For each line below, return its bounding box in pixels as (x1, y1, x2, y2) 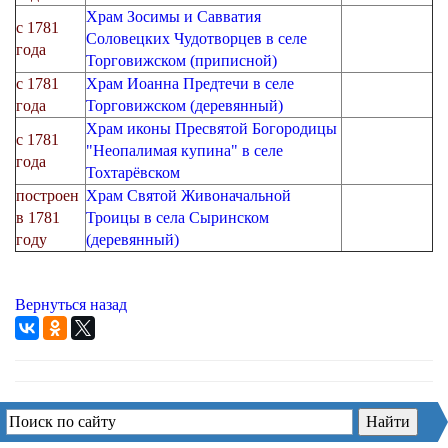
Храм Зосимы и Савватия (86, 8, 261, 25)
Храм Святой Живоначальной (86, 187, 291, 204)
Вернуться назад (15, 296, 127, 313)
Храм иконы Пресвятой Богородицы (86, 120, 337, 137)
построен (16, 187, 79, 204)
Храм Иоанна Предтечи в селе (86, 75, 294, 92)
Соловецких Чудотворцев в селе (86, 30, 307, 47)
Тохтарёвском (86, 164, 180, 181)
